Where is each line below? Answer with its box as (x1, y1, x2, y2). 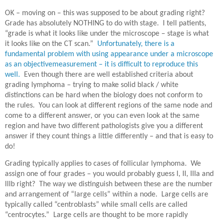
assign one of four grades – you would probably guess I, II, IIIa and (5, 170, 214, 178)
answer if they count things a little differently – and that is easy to (5, 132, 213, 141)
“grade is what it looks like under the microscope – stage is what (5, 30, 209, 38)
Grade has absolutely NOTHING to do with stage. (5, 20, 159, 28)
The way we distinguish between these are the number (39, 180, 213, 188)
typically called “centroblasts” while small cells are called (5, 200, 187, 209)
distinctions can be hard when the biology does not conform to (5, 91, 202, 100)
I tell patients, (163, 20, 206, 28)
